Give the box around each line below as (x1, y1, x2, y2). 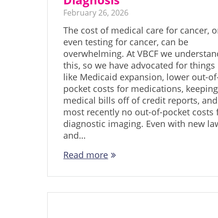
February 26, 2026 (63, 7, 129, 18)
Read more (63, 149, 109, 161)
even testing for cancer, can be (63, 36, 189, 48)
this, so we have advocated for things (63, 59, 216, 72)
